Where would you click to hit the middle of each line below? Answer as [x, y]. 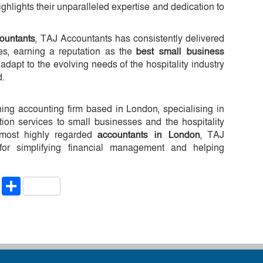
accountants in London [149, 135]
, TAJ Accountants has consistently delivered [130, 38]
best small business [180, 51]
